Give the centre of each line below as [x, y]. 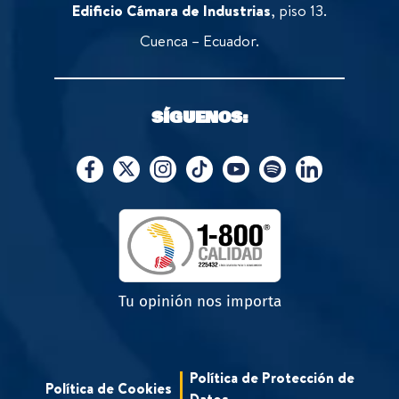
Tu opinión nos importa [199, 302]
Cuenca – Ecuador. [199, 41]
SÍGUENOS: [199, 118]
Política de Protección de [272, 378]
